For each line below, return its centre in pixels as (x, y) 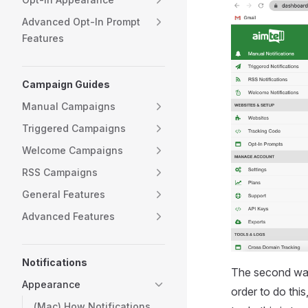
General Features (64, 194)
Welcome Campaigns (73, 150)
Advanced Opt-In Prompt (81, 22)
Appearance (51, 284)
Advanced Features (68, 216)
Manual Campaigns (69, 106)
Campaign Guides (66, 84)
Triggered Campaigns (74, 128)
